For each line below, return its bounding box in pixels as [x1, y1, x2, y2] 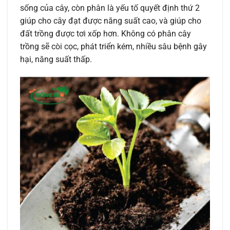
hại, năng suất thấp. [20, 54, 92, 65]
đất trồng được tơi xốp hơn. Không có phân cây [20, 29, 191, 39]
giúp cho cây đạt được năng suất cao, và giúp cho [20, 16, 201, 26]
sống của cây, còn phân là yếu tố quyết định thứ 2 [20, 3, 200, 13]
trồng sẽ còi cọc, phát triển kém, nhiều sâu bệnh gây [20, 42, 207, 52]
